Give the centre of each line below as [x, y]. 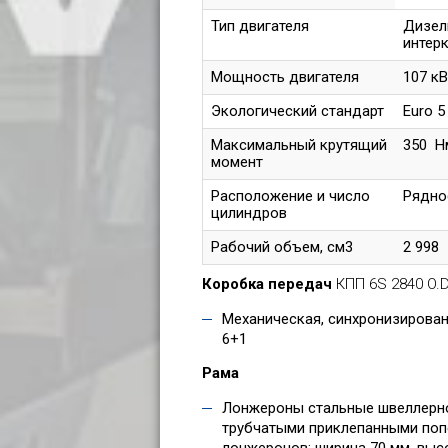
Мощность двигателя [285, 76]
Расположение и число [290, 195]
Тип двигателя [260, 25]
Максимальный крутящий [299, 144]
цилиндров [249, 212]
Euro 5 [424, 110]
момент [237, 161]
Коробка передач [269, 283]
